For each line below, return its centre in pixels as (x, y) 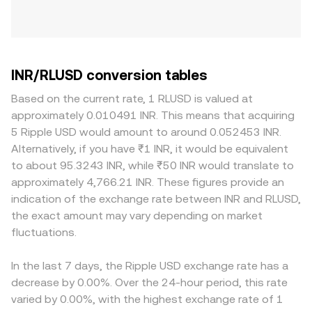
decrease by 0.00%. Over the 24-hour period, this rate (149, 282)
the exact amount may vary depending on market (137, 216)
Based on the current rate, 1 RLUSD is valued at (132, 99)
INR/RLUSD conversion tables (109, 75)
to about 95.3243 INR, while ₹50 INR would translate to (153, 165)
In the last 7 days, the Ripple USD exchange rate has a (150, 266)
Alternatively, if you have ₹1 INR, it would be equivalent (150, 149)
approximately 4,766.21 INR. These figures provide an (148, 182)
